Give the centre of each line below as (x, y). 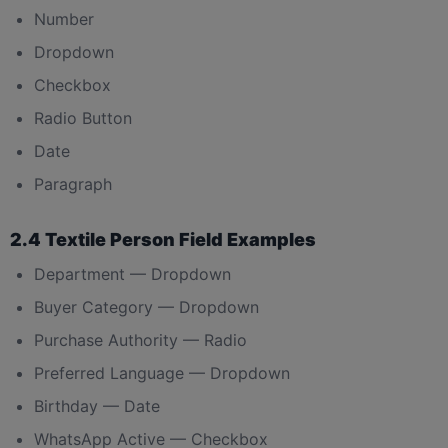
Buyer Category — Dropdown (146, 306)
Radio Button (83, 117)
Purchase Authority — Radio (140, 339)
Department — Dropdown (132, 273)
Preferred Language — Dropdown (162, 372)
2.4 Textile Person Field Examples (163, 239)
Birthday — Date (97, 405)
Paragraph (73, 183)
